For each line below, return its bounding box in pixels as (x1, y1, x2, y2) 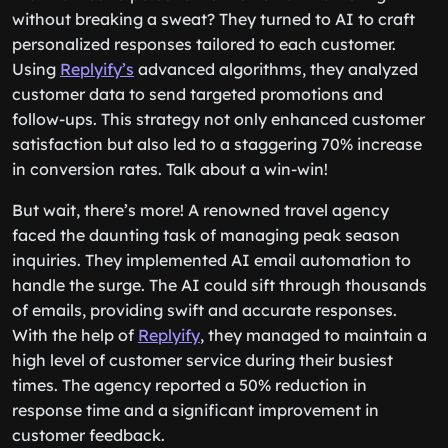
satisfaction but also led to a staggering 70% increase (12, 134, 422, 154)
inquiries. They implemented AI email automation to (12, 250, 411, 270)
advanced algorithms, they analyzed (134, 59, 418, 79)
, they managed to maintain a (200, 325, 427, 345)
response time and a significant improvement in (12, 400, 379, 420)
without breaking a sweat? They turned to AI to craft (12, 9, 415, 29)
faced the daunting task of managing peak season (12, 225, 400, 245)
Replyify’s (60, 59, 134, 79)
